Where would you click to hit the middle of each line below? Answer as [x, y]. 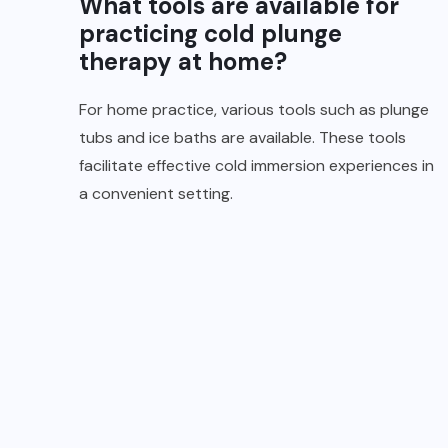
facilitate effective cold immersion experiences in [256, 165]
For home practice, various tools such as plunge [254, 109]
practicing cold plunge [210, 33]
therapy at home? [183, 61]
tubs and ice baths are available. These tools [242, 137]
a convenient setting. [156, 193]
